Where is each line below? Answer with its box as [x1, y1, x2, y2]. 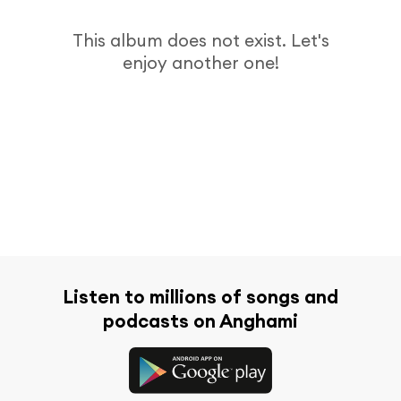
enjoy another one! [122, 51, 279, 73]
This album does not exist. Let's [72, 29, 329, 51]
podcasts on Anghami [103, 309, 298, 333]
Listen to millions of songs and [63, 285, 338, 309]
